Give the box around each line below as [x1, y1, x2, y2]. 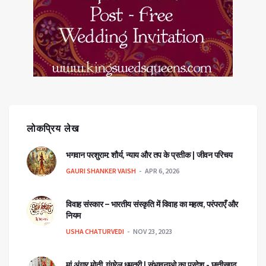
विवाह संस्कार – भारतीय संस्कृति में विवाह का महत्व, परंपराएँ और [66, 199, 238, 210]
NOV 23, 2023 [133, 227, 172, 236]
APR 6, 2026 [145, 166, 179, 176]
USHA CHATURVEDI [66, 227, 124, 236]
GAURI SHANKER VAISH [66, 166, 136, 176]
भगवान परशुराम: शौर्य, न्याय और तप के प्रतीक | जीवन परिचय [66, 150, 233, 161]
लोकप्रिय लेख [27, 123, 79, 135]
